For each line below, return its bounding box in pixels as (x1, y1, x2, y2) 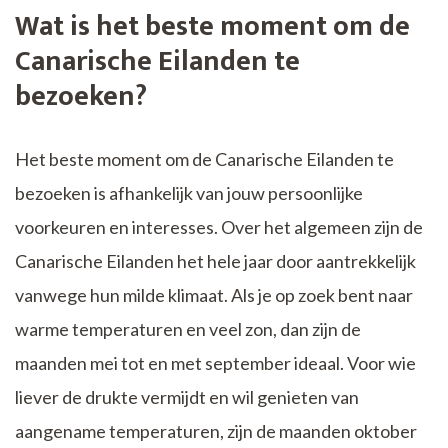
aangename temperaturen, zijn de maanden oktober (15, 419, 417, 442)
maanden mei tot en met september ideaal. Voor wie (15, 351, 416, 374)
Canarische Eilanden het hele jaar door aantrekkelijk (15, 249, 416, 272)
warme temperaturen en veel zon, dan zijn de (15, 317, 361, 340)
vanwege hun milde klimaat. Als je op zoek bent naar (15, 283, 413, 306)
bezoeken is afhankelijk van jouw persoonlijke (15, 181, 363, 204)
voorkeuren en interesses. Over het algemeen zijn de (15, 215, 423, 238)
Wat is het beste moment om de (15, 2, 410, 50)
